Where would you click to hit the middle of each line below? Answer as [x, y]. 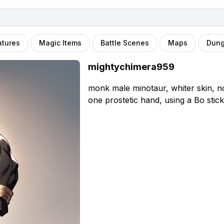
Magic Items [60, 43]
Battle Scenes [125, 43]
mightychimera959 [131, 67]
